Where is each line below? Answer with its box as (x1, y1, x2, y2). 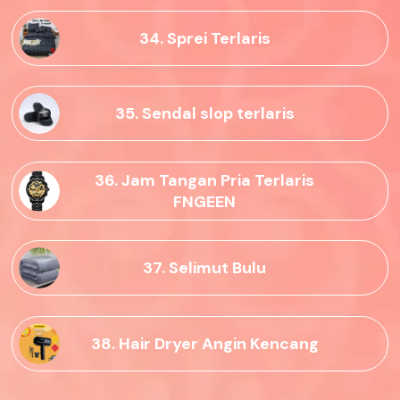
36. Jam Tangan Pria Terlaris (95, 169, 314, 191)
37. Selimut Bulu (143, 257, 266, 279)
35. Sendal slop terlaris (114, 103, 295, 125)
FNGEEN (173, 190, 236, 212)
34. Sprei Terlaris (138, 27, 271, 49)
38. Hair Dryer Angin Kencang (90, 332, 319, 354)
